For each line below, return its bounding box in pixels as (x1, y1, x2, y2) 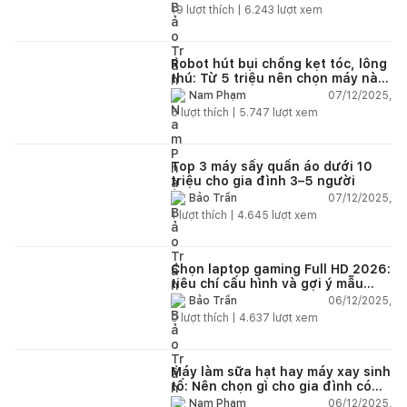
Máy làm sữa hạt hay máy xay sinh (171, 363, 391, 379)
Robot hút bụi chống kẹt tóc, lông (171, 55, 387, 71)
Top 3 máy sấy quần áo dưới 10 (171, 158, 372, 174)
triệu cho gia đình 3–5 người (171, 173, 355, 188)
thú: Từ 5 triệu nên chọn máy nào (171, 70, 386, 85)
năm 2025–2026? (171, 84, 284, 100)
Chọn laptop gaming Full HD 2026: (171, 261, 391, 276)
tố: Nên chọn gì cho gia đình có (171, 378, 372, 393)
